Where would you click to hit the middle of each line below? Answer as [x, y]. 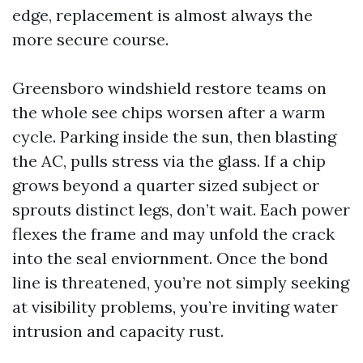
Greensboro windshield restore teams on [169, 88]
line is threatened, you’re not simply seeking [181, 282]
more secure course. [90, 39]
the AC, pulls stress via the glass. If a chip [169, 161]
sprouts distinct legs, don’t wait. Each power [181, 209]
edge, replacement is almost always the [162, 15]
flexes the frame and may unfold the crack [173, 234]
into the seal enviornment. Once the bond [170, 258]
